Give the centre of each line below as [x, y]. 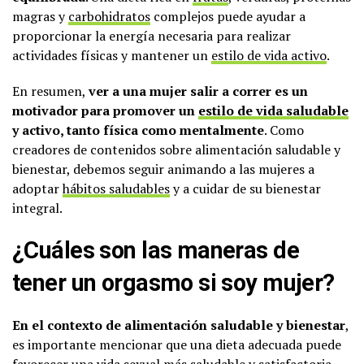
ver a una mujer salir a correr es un [198, 91]
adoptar [37, 188]
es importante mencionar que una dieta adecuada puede [177, 344]
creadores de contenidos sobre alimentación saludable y [176, 149]
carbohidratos [109, 16]
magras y [40, 16]
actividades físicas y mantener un [112, 55]
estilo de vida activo [269, 55]
